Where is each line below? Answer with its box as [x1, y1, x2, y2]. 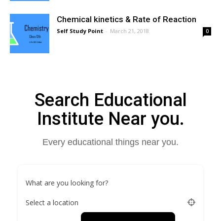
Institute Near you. [37, 109, 184, 129]
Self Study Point [57, 27, 103, 35]
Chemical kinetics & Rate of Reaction [57, 14, 196, 24]
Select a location [26, 197, 78, 207]
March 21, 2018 [110, 27, 149, 35]
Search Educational [34, 90, 187, 110]
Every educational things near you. [42, 137, 179, 147]
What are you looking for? [26, 178, 108, 187]
